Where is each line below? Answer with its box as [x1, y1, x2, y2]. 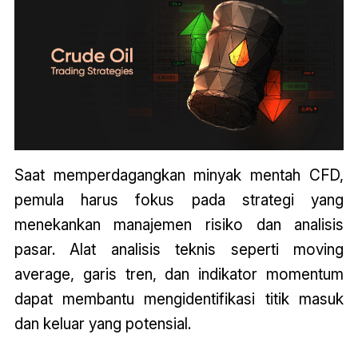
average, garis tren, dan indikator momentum [14, 265, 344, 284]
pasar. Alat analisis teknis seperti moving [14, 240, 344, 260]
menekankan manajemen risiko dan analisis [14, 215, 344, 235]
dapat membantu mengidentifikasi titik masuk [14, 289, 344, 309]
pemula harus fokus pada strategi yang [14, 190, 344, 210]
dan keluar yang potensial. [14, 314, 191, 334]
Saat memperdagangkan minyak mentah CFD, [14, 165, 344, 185]
